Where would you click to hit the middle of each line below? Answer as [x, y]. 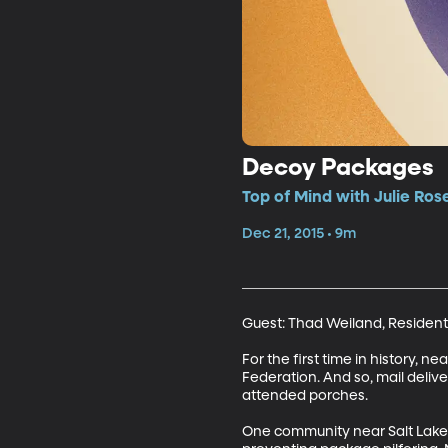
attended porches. [304, 395]
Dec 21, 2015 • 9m [298, 233]
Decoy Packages [337, 167]
